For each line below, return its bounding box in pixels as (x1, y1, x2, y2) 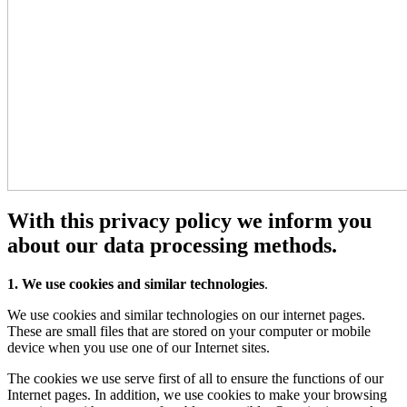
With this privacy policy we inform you (7, 208, 372, 233)
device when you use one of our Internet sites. (7, 339, 270, 355)
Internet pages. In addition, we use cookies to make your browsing (7, 386, 387, 402)
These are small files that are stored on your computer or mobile (7, 323, 371, 339)
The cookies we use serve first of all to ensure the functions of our (7, 370, 383, 386)
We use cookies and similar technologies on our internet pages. (7, 306, 365, 323)
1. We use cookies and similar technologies (7, 275, 264, 292)
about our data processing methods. (7, 233, 337, 257)
